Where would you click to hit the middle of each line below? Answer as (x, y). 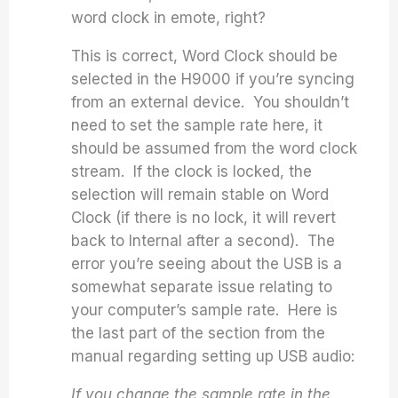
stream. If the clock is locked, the (192, 171)
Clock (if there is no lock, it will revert (204, 218)
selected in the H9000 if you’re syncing (213, 79)
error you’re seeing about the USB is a (207, 264)
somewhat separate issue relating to (202, 287)
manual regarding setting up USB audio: (213, 356)
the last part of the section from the (199, 333)
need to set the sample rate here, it (197, 125)
